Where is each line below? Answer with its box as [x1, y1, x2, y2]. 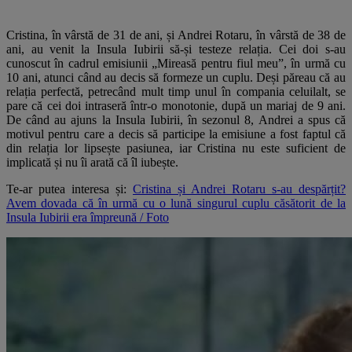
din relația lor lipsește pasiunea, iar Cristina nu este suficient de [6, 141, 346, 155]
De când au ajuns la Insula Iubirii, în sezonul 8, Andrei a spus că [6, 112, 346, 126]
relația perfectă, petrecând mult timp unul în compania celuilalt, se [6, 84, 346, 98]
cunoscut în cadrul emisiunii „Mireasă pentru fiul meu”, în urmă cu [6, 56, 346, 70]
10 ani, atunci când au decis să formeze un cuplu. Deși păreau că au [6, 70, 346, 84]
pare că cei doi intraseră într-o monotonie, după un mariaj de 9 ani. [6, 98, 346, 112]
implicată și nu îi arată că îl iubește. [6, 155, 178, 169]
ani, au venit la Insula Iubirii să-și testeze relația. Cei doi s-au [6, 42, 346, 56]
